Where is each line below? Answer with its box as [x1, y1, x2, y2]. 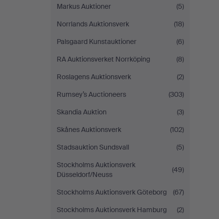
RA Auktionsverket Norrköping [57, 55, 150, 64]
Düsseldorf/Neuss [57, 170, 112, 179]
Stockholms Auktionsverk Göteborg [57, 188, 167, 197]
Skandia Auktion [57, 108, 107, 116]
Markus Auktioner [57, 2, 111, 11]
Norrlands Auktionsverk [57, 20, 129, 28]
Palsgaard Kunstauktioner [57, 37, 136, 46]
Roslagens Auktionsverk [57, 72, 131, 81]
